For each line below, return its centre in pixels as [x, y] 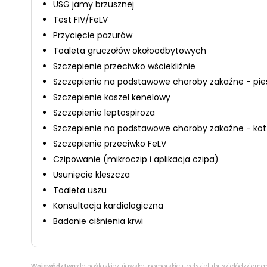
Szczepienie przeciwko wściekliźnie [124, 66]
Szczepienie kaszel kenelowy [112, 97]
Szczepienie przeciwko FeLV [110, 144]
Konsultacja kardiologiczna [108, 206]
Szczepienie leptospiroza [104, 113]
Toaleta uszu [80, 190]
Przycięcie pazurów [93, 35]
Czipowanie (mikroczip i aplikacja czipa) [136, 159]
